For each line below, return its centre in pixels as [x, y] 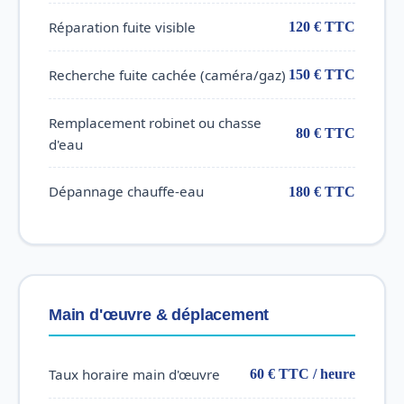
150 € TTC [322, 75]
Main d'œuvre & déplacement [159, 315]
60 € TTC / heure [303, 374]
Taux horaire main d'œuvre [134, 374]
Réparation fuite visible [122, 27]
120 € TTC [322, 27]
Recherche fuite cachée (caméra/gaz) [167, 74]
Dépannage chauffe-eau [126, 192]
